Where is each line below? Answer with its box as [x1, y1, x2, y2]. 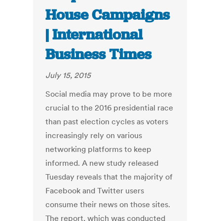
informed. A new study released [45, 158, 159, 168]
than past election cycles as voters [45, 116, 169, 127]
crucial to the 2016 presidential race [45, 103, 174, 113]
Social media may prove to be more [45, 89, 173, 99]
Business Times [45, 45, 152, 64]
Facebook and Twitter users [45, 185, 145, 196]
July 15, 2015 [45, 70, 91, 80]
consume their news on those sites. [45, 199, 171, 210]
